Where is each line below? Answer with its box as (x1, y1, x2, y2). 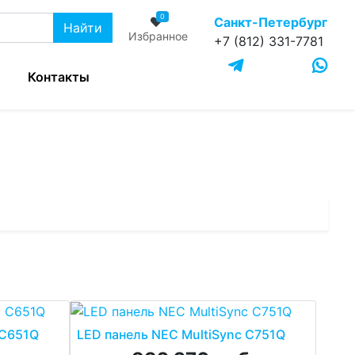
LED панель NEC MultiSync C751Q (76, 326, 285, 343)
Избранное (128, 29, 189, 43)
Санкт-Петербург (214, 14, 328, 30)
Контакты (28, 69, 90, 85)
